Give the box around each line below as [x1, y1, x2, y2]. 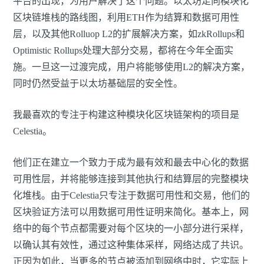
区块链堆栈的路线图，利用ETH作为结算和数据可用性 [13, 12, 239, 23]
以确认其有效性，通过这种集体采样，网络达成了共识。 [13, 240, 249, 250]
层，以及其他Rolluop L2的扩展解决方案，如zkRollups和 [13, 29, 245, 39]
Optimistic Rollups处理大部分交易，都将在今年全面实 [13, 45, 233, 56]
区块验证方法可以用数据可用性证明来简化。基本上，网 [13, 207, 249, 217]
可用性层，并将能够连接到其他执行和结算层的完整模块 [13, 174, 249, 184]
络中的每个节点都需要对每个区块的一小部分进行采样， [13, 223, 249, 234]
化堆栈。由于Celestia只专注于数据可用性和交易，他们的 [13, 190, 250, 201]
